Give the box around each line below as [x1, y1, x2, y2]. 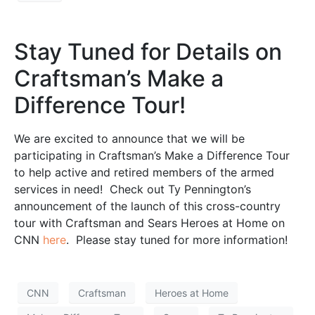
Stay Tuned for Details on [14, 38, 282, 66]
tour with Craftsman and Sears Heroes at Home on [14, 216, 285, 231]
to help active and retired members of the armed [14, 165, 274, 180]
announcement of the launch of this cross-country [14, 199, 281, 214]
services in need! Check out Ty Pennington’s [14, 182, 251, 197]
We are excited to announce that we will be [14, 131, 245, 146]
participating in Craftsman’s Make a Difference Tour [14, 148, 290, 163]
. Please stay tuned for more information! [66, 233, 288, 247]
